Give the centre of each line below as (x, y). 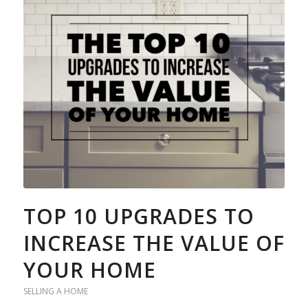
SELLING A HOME (55, 291)
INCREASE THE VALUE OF (154, 243)
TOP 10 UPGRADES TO (139, 216)
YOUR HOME (89, 269)
